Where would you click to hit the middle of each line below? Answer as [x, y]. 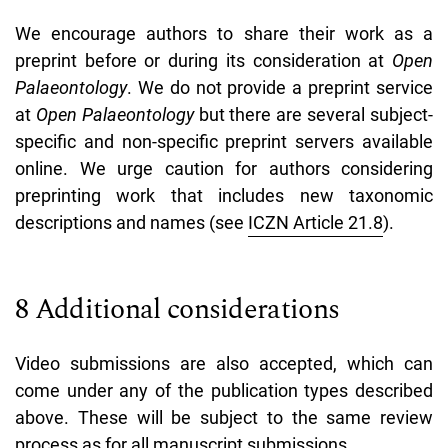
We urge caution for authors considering [250, 168]
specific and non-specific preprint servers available [224, 141]
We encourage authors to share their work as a [224, 33]
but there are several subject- [313, 114]
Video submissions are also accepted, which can [224, 363]
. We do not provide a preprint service [280, 87]
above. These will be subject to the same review [224, 417]
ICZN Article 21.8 [315, 222]
